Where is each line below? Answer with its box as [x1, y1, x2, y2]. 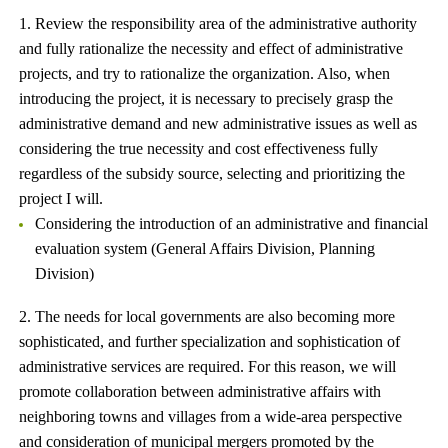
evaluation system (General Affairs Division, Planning [35, 240, 375, 257]
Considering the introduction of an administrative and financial [35, 215, 428, 232]
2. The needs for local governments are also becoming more [19, 308, 396, 325]
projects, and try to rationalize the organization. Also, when [19, 65, 391, 82]
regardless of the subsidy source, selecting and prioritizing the [19, 165, 406, 182]
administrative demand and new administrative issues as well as [19, 115, 418, 132]
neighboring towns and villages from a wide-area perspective [19, 408, 403, 425]
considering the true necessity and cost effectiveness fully [19, 140, 379, 157]
